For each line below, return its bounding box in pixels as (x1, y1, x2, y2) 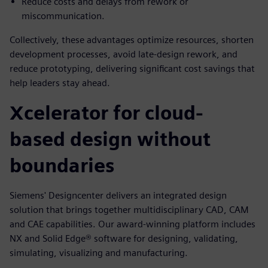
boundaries (10, 154, 114, 177)
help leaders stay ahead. (10, 77, 110, 89)
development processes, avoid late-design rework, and (10, 48, 237, 60)
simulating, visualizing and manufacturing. (10, 247, 188, 258)
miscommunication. (22, 10, 105, 22)
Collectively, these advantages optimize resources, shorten (10, 34, 254, 45)
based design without (10, 127, 211, 151)
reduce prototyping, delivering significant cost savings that (10, 63, 255, 74)
